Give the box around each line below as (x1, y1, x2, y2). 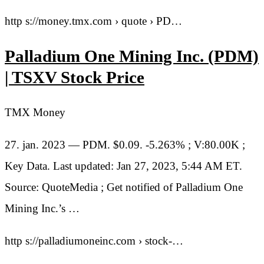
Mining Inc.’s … (5, 202, 80, 215)
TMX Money (5, 106, 65, 119)
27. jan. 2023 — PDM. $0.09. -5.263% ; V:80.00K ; (5, 138, 245, 151)
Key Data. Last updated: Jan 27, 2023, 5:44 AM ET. (5, 160, 242, 173)
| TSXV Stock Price (5, 68, 144, 87)
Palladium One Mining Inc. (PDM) (5, 47, 259, 65)
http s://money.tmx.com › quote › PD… (5, 15, 182, 28)
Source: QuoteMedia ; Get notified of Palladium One (5, 181, 243, 194)
